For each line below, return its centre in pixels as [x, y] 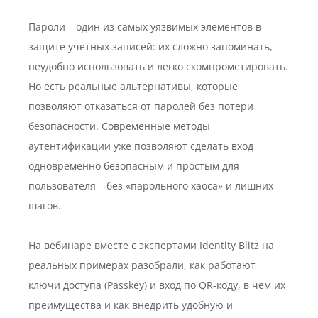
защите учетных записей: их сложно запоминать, [150, 46]
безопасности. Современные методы [119, 126]
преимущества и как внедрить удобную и [131, 305]
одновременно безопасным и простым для [134, 166]
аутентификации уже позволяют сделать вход [141, 146]
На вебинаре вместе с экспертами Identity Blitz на [151, 245]
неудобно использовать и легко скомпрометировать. [158, 66]
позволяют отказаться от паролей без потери [141, 106]
